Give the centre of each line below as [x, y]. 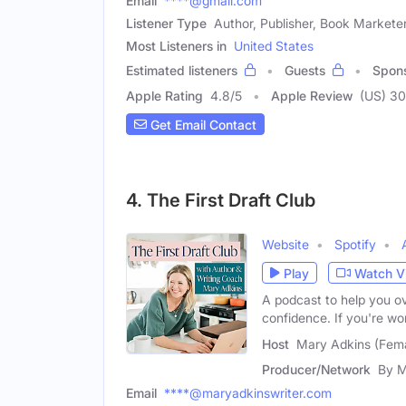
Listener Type [166, 24]
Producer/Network [316, 370]
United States [274, 46]
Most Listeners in [176, 46]
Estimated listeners [182, 71]
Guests [305, 71]
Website [285, 245]
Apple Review [312, 96]
